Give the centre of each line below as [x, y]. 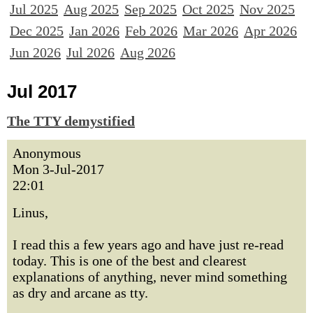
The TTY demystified [71, 121]
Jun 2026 [35, 52]
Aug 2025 [91, 9]
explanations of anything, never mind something [150, 277]
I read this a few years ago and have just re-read [148, 245]
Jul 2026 [90, 52]
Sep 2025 [151, 9]
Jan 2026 [94, 31]
